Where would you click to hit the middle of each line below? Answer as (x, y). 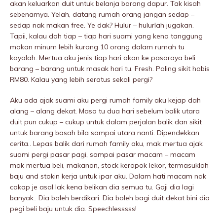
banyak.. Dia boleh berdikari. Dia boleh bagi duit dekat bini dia (110, 198)
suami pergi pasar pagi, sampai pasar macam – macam (103, 155)
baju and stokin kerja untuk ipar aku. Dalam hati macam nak (108, 176)
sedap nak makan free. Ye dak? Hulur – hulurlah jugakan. (102, 25)
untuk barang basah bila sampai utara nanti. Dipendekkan (105, 133)
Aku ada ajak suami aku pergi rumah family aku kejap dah (105, 100)
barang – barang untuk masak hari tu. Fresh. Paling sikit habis (110, 69)
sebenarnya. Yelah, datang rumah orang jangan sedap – (102, 15)
